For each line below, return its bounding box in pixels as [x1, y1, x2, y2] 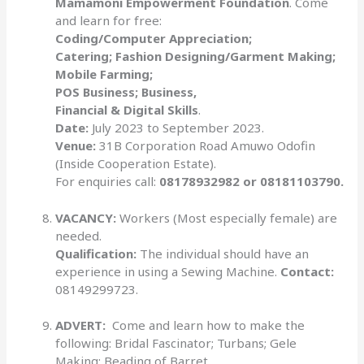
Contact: [280, 262, 335, 279]
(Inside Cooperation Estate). [55, 155, 217, 172]
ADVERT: [55, 317, 110, 334]
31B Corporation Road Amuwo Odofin [99, 137, 316, 154]
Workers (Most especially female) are [119, 209, 338, 226]
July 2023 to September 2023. [92, 119, 265, 136]
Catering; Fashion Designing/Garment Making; [55, 48, 336, 65]
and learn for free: [55, 12, 162, 29]
